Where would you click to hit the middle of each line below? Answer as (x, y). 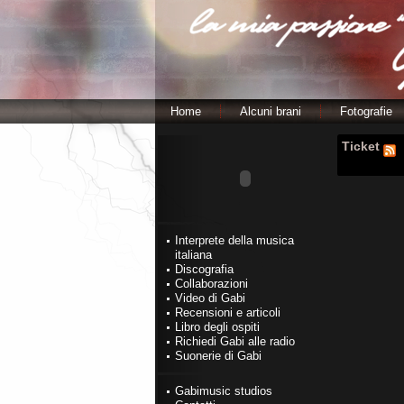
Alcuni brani (271, 111)
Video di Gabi (210, 298)
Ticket (363, 146)
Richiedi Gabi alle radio (235, 341)
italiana (193, 255)
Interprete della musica (234, 240)
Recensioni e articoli (228, 312)
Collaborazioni (211, 284)
